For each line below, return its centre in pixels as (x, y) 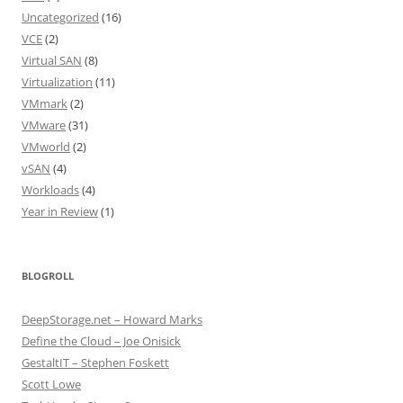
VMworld (46, 147)
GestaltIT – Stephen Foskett (95, 363)
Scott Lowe (51, 385)
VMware (44, 125)
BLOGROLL (48, 276)
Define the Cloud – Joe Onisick (101, 341)
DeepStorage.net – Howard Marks (112, 320)
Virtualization (57, 82)
